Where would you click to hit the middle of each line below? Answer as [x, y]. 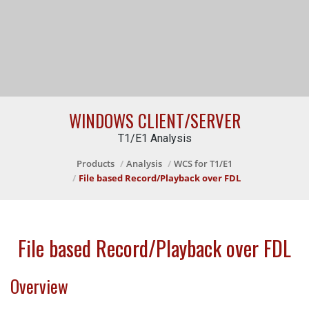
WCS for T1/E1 [203, 163]
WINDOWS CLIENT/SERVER [154, 120]
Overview [39, 286]
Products [96, 163]
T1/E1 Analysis [154, 138]
